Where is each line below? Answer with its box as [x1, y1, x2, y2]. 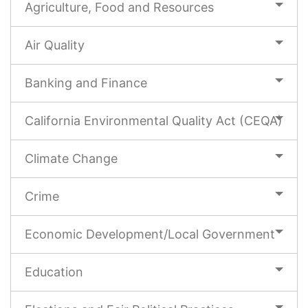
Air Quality [25, 38, 85, 52]
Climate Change [25, 151, 118, 166]
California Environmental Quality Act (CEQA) [25, 113, 283, 128]
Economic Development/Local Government [25, 227, 275, 241]
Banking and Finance [25, 76, 147, 90]
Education [25, 265, 83, 279]
